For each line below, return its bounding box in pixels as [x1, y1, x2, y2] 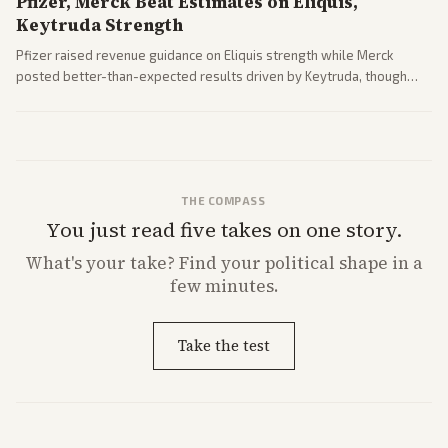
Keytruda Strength [16, 13, 183, 37]
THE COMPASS [182, 194, 266, 207]
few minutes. [169, 274, 279, 298]
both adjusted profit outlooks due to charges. [16, 89, 289, 105]
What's [25, 251, 86, 275]
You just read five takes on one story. [46, 216, 402, 244]
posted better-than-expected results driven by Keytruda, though [16, 68, 407, 84]
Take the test [178, 335, 270, 356]
